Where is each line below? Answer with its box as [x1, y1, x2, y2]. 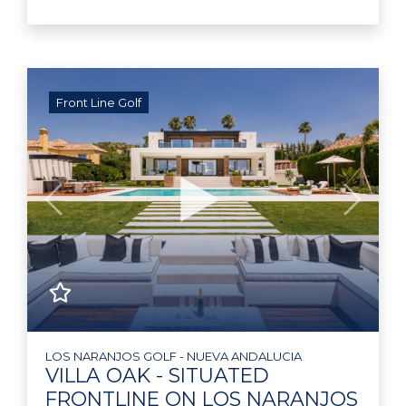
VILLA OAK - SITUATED [45, 362, 269, 387]
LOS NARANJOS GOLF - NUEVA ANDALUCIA [45, 348, 302, 363]
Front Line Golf [56, 94, 141, 110]
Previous [52, 201, 116, 219]
